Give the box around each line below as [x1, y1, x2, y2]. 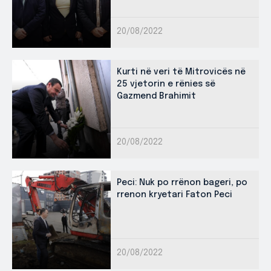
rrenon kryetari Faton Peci [117, 190, 232, 199]
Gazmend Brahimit [117, 91, 196, 100]
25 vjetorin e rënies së [117, 79, 215, 88]
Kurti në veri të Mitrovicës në [117, 67, 246, 76]
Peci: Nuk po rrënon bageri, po [117, 178, 247, 187]
